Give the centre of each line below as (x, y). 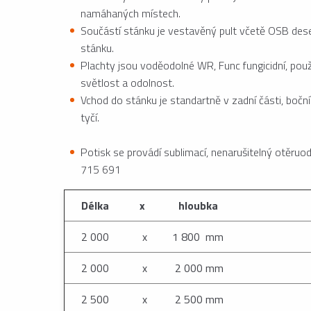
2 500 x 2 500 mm (151, 299)
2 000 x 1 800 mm (151, 237)
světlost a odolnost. (127, 83)
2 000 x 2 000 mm (151, 268)
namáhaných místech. (131, 13)
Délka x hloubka (148, 205)
